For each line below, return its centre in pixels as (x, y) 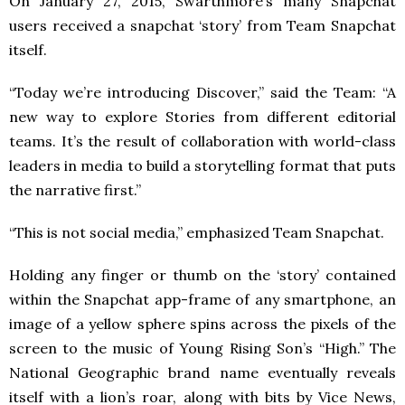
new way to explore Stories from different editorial (202, 116)
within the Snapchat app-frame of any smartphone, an (202, 299)
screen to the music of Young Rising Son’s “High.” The (202, 348)
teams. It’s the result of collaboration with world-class (202, 141)
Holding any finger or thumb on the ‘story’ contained (202, 274)
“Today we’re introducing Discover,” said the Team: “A (202, 92)
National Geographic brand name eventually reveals (202, 372)
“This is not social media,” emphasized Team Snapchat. (197, 232)
